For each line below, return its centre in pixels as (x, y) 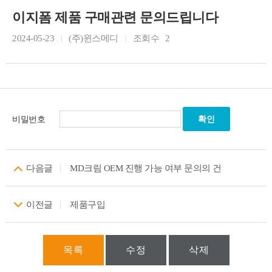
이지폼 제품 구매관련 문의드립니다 (115, 17)
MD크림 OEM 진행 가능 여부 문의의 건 (146, 168)
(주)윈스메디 (93, 38)
